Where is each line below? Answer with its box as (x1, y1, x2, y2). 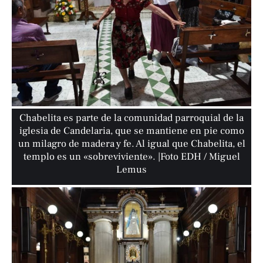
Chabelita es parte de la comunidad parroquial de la (19, 112, 244, 125)
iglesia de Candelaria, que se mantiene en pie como (19, 124, 244, 138)
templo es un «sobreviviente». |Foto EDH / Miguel (23, 150, 240, 164)
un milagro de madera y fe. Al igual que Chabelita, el (18, 137, 245, 151)
